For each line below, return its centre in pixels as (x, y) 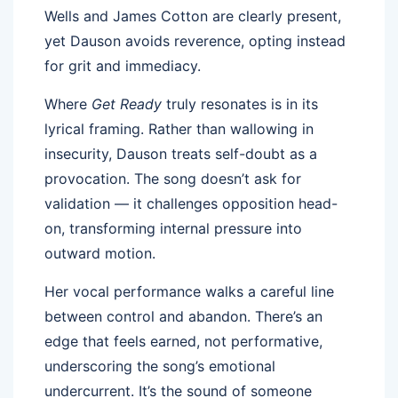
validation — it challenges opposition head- (191, 203)
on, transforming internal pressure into (173, 228)
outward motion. (100, 253)
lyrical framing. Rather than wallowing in (179, 128)
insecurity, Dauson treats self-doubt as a (181, 153)
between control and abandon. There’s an (183, 316)
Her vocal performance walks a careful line (189, 291)
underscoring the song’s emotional (160, 366)
